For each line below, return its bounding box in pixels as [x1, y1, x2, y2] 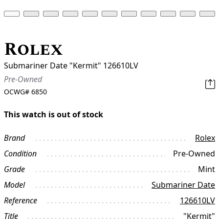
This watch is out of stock [4, 109, 103, 120]
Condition [4, 148, 37, 159]
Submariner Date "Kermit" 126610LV [4, 60, 138, 71]
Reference [4, 195, 37, 206]
